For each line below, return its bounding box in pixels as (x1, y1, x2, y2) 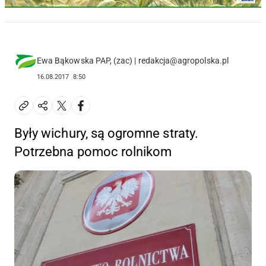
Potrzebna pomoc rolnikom (14, 144, 172, 159)
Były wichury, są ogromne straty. (14, 125, 198, 141)
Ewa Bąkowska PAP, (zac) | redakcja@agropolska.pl (37, 55, 229, 65)
